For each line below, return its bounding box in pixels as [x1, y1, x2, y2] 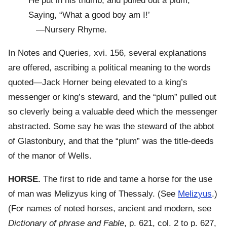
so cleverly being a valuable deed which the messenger [8, 107, 217, 117]
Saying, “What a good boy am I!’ [28, 10, 150, 20]
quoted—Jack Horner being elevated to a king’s [8, 78, 187, 88]
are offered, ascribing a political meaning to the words [8, 63, 211, 73]
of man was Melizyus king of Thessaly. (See [8, 189, 178, 199]
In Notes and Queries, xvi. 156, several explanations [8, 48, 207, 58]
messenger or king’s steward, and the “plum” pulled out [8, 92, 216, 102]
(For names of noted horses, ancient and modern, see [8, 204, 211, 214]
